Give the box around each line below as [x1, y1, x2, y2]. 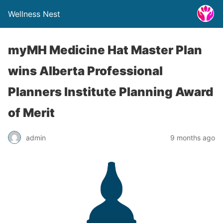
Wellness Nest [8, 9, 60, 19]
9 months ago [170, 133, 215, 142]
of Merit [8, 106, 55, 120]
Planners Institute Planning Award [8, 85, 213, 99]
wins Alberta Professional [8, 64, 163, 78]
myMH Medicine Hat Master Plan [8, 43, 202, 57]
